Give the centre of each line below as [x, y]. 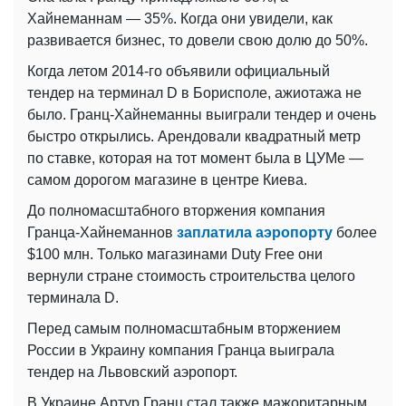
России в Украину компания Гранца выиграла [181, 350]
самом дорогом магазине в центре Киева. [167, 179]
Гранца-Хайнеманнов [102, 232]
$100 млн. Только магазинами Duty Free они [175, 254]
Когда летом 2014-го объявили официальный [179, 71]
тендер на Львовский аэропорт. [132, 372]
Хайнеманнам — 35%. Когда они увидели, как [180, 18]
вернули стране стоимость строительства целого [191, 275]
